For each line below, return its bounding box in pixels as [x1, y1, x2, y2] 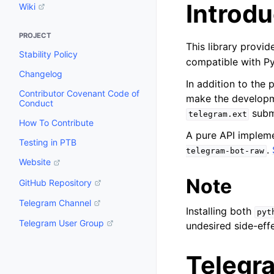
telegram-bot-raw [186, 146, 264, 156]
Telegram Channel [19, 197, 91, 208]
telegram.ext [188, 109, 247, 119]
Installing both [186, 205, 254, 218]
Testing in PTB [19, 137, 76, 148]
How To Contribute [19, 117, 94, 128]
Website [19, 157, 51, 168]
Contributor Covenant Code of [19, 88, 139, 99]
